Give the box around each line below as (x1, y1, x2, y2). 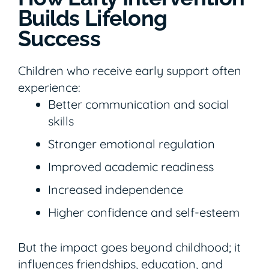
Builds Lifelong (18, 5, 168, 31)
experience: (18, 79, 80, 95)
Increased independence (48, 181, 183, 197)
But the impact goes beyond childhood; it (18, 239, 241, 255)
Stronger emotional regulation (48, 136, 215, 151)
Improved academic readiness (48, 159, 214, 174)
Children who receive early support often (18, 62, 241, 78)
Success (18, 25, 100, 51)
